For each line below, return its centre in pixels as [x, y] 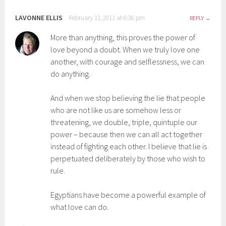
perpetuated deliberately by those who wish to [128, 158]
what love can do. [80, 207]
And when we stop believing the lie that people [128, 98]
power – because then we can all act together [127, 134]
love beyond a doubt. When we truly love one [125, 49]
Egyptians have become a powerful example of [128, 195]
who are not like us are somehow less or [116, 110]
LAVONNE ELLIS [39, 18]
